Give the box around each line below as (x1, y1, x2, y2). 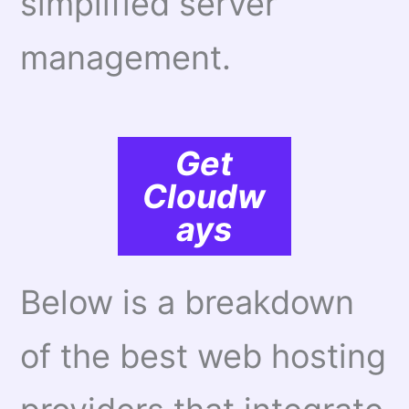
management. (20, 37, 232, 78)
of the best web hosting (20, 336, 387, 377)
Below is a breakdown (20, 282, 355, 323)
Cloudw (142, 176, 267, 217)
